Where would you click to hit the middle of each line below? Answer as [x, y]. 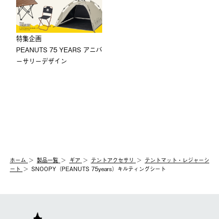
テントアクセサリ [112, 160]
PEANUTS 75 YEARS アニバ [59, 49]
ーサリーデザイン [41, 61]
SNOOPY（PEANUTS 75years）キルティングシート [99, 168]
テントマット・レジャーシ [177, 160]
